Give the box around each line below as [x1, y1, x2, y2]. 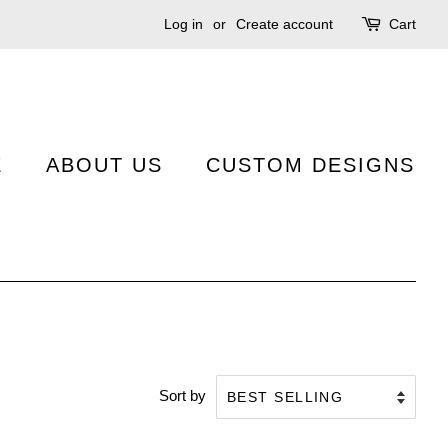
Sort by [159, 387, 206, 405]
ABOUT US [46, 154, 163, 176]
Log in [164, 16, 203, 32]
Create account [236, 16, 333, 32]
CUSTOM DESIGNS [206, 154, 415, 176]
